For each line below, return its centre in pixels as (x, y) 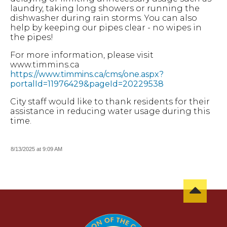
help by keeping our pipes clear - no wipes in (106, 28)
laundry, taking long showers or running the (105, 8)
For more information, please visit (82, 55)
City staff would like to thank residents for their (110, 102)
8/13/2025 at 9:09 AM (36, 149)
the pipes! (32, 37)
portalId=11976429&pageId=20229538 (87, 84)
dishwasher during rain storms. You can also (104, 18)
